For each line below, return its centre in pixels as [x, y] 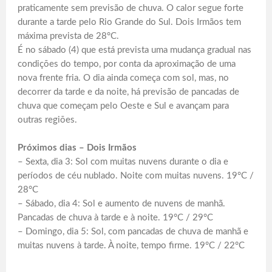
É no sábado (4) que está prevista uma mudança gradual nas [134, 50]
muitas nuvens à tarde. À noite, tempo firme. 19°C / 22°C [131, 245]
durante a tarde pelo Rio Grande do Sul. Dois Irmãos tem [129, 22]
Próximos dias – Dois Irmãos [77, 148]
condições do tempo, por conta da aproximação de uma [127, 64]
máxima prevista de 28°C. [68, 36]
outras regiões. [47, 120]
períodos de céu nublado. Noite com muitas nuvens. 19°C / [136, 175]
